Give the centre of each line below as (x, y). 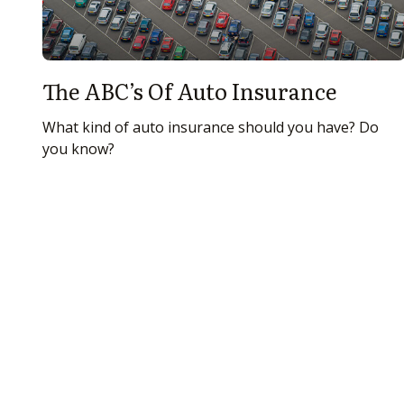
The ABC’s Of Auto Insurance (189, 90)
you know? (78, 148)
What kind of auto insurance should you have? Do (210, 127)
